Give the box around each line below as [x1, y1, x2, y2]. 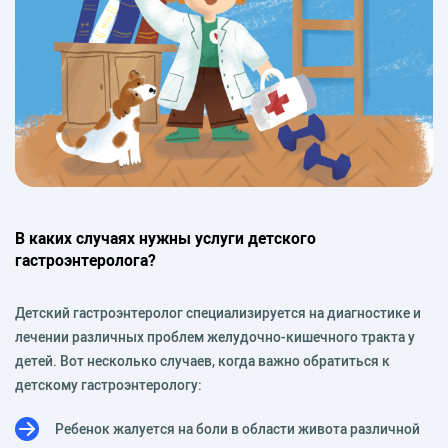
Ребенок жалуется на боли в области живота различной [55, 419, 420, 438]
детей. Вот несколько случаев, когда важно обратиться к [15, 351, 390, 370]
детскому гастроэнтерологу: [15, 375, 202, 394]
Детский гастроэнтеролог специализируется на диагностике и [15, 303, 421, 322]
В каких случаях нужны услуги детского [15, 226, 316, 249]
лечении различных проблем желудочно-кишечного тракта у [15, 327, 415, 346]
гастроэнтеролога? [15, 248, 156, 271]
